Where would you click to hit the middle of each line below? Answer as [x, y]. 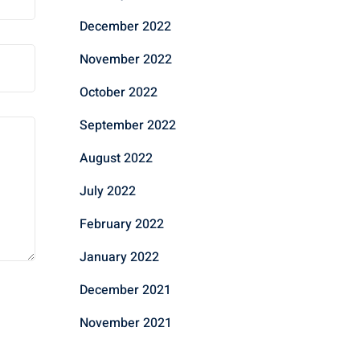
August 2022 [116, 158]
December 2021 [125, 290]
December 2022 [125, 26]
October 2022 [118, 92]
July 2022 [107, 191]
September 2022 [127, 125]
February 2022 [121, 224]
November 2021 [125, 323]
